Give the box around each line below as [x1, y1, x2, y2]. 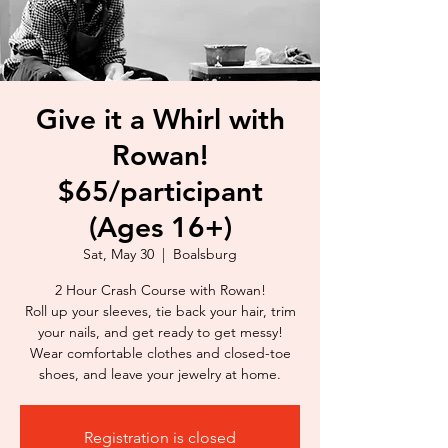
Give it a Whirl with [35, 101, 285, 136]
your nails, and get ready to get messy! [37, 322, 283, 341]
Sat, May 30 [83, 244, 154, 263]
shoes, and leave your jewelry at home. [39, 364, 281, 383]
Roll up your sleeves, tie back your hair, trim [24, 301, 296, 320]
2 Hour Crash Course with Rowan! [54, 280, 266, 299]
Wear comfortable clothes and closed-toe [29, 343, 291, 362]
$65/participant [57, 173, 263, 208]
